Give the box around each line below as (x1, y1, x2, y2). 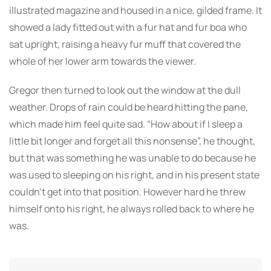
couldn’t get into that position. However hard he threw (9, 185, 246, 199)
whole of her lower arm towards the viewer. (9, 54, 196, 68)
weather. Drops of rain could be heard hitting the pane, (9, 100, 248, 114)
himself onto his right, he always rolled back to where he (9, 202, 254, 216)
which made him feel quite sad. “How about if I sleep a (9, 117, 243, 131)
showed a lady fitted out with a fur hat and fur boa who (9, 21, 247, 34)
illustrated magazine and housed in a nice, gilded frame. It (9, 4, 262, 18)
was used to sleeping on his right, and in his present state (9, 168, 260, 182)
